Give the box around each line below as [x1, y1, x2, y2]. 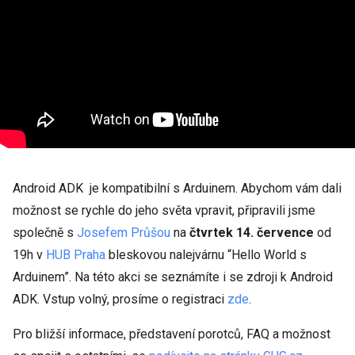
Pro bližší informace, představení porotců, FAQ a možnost [13, 326, 330, 342]
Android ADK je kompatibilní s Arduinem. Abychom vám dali [13, 181, 342, 196]
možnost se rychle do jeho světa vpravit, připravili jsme [13, 203, 315, 218]
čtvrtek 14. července [189, 225, 317, 240]
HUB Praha [46, 247, 105, 262]
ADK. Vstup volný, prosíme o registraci [13, 292, 227, 307]
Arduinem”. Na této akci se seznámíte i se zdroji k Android [13, 269, 333, 284]
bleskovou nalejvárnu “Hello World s [109, 247, 307, 262]
